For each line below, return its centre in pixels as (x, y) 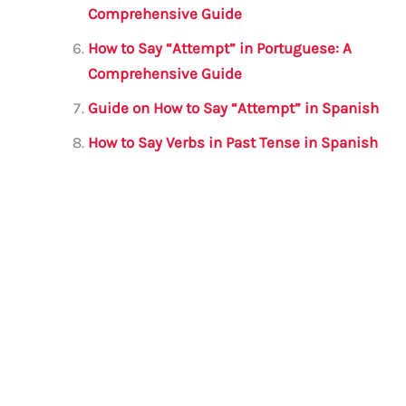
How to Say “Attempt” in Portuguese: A (220, 48)
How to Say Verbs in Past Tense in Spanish (233, 142)
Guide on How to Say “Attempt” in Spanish (234, 107)
